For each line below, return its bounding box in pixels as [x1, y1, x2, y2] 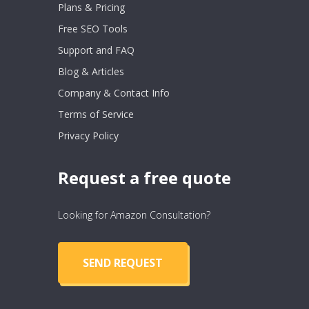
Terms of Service [58, 107, 134, 121]
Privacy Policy [58, 128, 119, 142]
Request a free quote [58, 166, 231, 189]
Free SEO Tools [58, 21, 128, 35]
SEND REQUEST [83, 255, 163, 270]
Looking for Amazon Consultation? [58, 208, 210, 221]
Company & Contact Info [58, 86, 170, 99]
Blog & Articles [58, 64, 124, 78]
